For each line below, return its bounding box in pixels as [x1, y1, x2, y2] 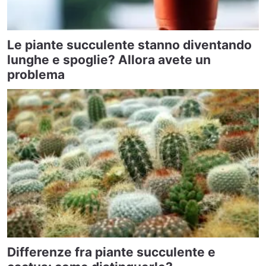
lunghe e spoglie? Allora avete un [7, 52, 211, 67]
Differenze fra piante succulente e [7, 244, 216, 259]
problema [7, 66, 65, 82]
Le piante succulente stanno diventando [7, 37, 252, 52]
